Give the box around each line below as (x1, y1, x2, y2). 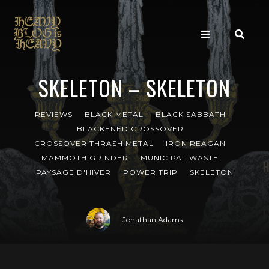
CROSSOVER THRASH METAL (34, 139, 154, 148)
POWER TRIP (122, 168, 178, 177)
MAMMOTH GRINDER (41, 153, 128, 162)
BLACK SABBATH (155, 110, 226, 119)
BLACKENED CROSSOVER (76, 124, 184, 133)
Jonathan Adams (122, 215, 183, 224)
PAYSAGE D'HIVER (35, 168, 111, 177)
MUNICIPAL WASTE (141, 153, 219, 162)
